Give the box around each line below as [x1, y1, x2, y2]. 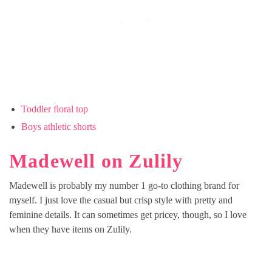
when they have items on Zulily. [9, 223, 132, 234]
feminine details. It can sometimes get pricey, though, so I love [9, 209, 246, 220]
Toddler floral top [21, 104, 88, 115]
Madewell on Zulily [9, 150, 183, 172]
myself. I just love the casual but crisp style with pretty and [9, 194, 233, 205]
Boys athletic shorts [21, 121, 96, 132]
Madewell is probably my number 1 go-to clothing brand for [9, 180, 239, 191]
